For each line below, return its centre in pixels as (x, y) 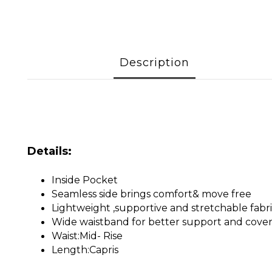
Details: (49, 151)
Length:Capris (85, 250)
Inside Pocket (85, 180)
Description (154, 63)
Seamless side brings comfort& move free (151, 194)
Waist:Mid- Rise (87, 236)
